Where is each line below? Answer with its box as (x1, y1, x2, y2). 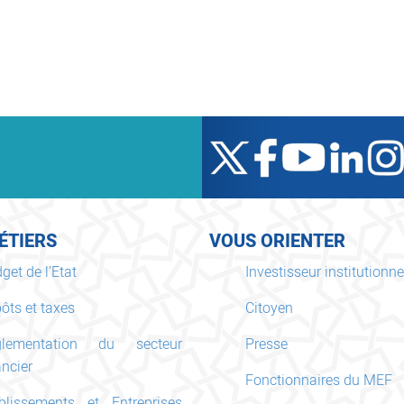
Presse (244, 333, 288, 355)
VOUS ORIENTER (208, 227, 345, 254)
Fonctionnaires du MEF (244, 369, 392, 391)
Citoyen (244, 297, 293, 319)
